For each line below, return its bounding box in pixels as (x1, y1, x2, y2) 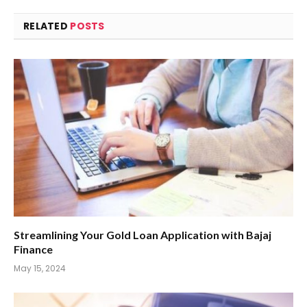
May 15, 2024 (14, 262, 66, 274)
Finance (14, 242, 53, 256)
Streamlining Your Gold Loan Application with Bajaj (14, 228, 271, 241)
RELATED (23, 19, 71, 34)
